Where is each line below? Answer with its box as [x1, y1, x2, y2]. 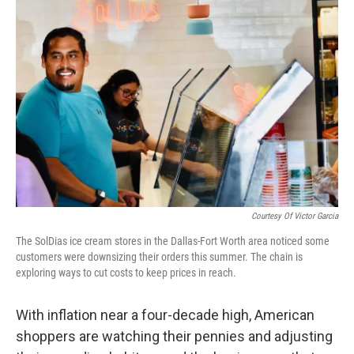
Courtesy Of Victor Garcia [251, 211, 338, 221]
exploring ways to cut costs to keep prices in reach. [16, 266, 236, 279]
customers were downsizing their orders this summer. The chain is [16, 250, 303, 263]
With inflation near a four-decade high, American [16, 307, 314, 323]
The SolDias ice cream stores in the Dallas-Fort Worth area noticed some [16, 235, 330, 247]
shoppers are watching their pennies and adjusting [16, 328, 333, 345]
